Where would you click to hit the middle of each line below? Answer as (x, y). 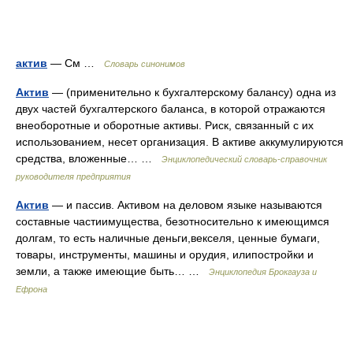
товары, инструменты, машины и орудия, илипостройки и (165, 255)
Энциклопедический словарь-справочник (244, 159)
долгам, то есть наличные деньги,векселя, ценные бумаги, (168, 238)
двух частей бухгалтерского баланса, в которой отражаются (171, 109)
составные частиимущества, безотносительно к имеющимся (173, 221)
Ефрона (32, 289)
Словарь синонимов (145, 64)
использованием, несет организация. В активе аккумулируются (180, 142)
